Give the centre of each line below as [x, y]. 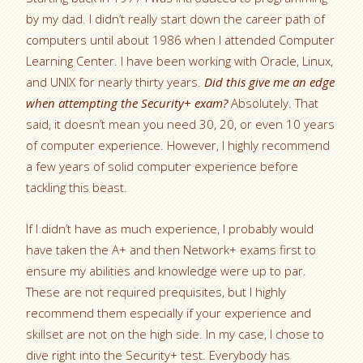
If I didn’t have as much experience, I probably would [170, 229]
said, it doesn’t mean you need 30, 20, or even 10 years [181, 124]
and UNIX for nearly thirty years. [115, 82]
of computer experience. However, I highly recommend [178, 145]
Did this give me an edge [270, 82]
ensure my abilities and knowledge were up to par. [167, 271]
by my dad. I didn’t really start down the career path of [176, 19]
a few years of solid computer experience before [162, 167]
